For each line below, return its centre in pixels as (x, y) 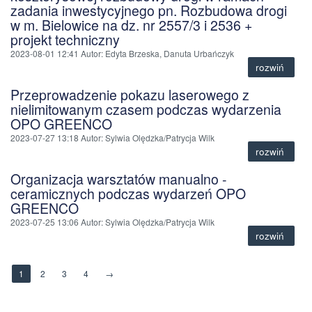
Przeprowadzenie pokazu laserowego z (130, 94)
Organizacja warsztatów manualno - (119, 179)
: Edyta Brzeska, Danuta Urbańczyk (167, 53)
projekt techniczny (65, 39)
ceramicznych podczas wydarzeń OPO (128, 193)
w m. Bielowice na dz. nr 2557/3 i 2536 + (131, 25)
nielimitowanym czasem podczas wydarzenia (146, 109)
